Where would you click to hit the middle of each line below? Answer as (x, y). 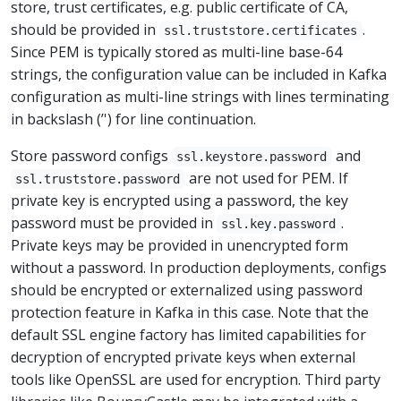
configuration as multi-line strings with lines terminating (200, 97)
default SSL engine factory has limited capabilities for (188, 335)
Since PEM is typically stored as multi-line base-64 (176, 52)
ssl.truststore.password (98, 179)
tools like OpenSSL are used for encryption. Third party (196, 380)
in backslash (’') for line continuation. (133, 119)
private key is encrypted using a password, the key (179, 200)
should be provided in (85, 30)
